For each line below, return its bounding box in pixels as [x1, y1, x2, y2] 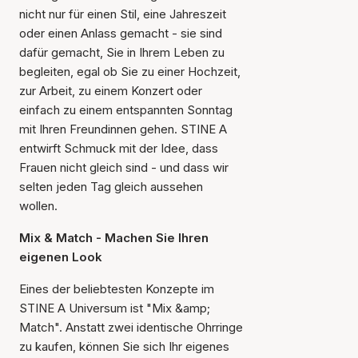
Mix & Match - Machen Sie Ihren [19, 230, 209, 245]
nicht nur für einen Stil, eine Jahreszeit [19, 6, 226, 22]
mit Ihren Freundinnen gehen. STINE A [19, 121, 227, 137]
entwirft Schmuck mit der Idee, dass [19, 141, 218, 156]
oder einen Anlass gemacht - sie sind [19, 26, 222, 41]
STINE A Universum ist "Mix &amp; [19, 300, 210, 316]
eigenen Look [19, 249, 102, 265]
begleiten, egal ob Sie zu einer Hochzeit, [19, 64, 241, 79]
